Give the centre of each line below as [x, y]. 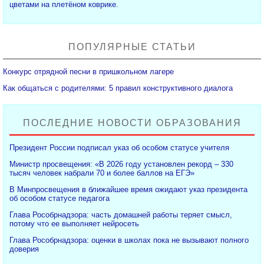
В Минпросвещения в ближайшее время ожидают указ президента [128, 189]
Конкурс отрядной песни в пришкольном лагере [88, 71]
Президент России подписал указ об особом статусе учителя [119, 147]
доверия [24, 249]
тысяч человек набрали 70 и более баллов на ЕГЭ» [102, 173]
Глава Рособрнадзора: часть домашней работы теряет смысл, [121, 214]
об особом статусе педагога [60, 198]
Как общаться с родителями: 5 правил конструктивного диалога [118, 88]
